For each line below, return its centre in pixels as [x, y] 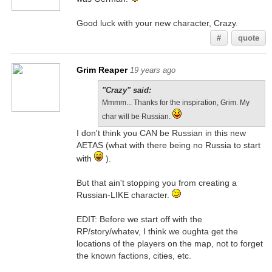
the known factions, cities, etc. [134, 256]
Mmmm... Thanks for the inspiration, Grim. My [175, 103]
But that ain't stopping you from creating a [156, 183]
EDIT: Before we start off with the [139, 219]
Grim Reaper [102, 70]
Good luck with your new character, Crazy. [157, 23]
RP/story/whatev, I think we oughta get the [157, 231]
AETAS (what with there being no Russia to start [168, 145]
